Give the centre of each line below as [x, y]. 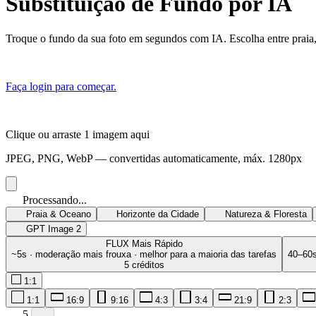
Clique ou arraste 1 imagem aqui [78, 134]
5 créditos [144, 265]
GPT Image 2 [53, 229]
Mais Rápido [157, 243]
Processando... [55, 200]
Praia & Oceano [58, 214]
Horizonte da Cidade [158, 214]
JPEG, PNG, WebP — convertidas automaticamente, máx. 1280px [154, 158]
